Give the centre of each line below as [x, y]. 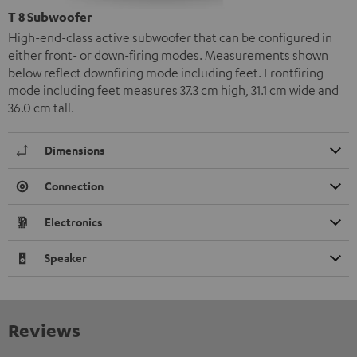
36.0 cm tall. [41, 107]
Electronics [74, 222]
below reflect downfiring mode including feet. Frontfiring [166, 72]
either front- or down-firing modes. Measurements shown [168, 55]
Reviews [44, 330]
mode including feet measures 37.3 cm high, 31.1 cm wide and [173, 90]
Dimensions [75, 150]
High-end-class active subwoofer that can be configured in [170, 37]
